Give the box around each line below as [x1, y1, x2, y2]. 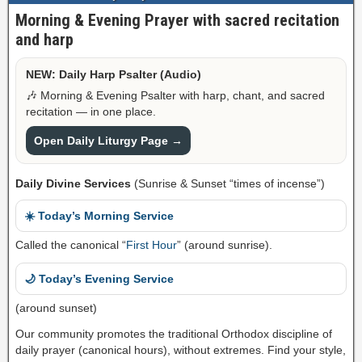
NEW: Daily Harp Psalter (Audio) [26, 68, 201, 82]
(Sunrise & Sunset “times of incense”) [131, 177, 325, 191]
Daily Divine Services [15, 177, 131, 191]
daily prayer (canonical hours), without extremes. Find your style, [15, 343, 346, 357]
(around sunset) [15, 301, 97, 315]
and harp [15, 30, 74, 50]
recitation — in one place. [26, 105, 156, 119]
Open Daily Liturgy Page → [34, 134, 183, 148]
